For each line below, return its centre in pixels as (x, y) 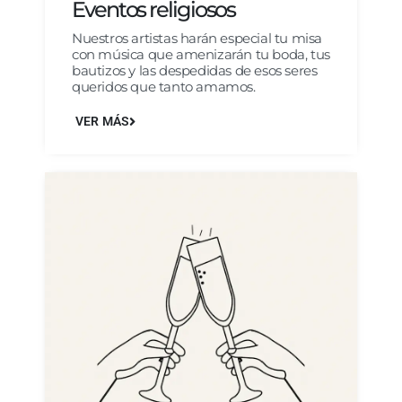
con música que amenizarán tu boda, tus (201, 54)
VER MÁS (103, 121)
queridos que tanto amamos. (164, 86)
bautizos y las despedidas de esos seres (195, 70)
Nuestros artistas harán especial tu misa (197, 38)
